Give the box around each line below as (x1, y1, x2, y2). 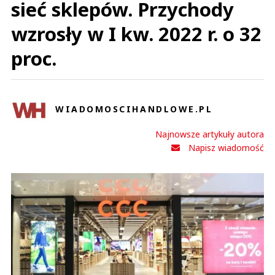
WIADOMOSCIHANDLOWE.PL (55, 103, 213, 115)
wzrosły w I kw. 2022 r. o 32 (11, 21, 261, 47)
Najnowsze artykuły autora (155, 128, 264, 140)
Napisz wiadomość (188, 142, 264, 153)
